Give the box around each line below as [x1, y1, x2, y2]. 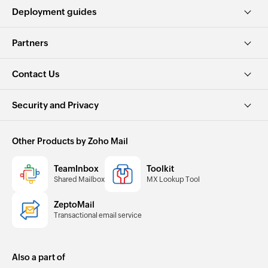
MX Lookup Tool [147, 175, 200, 184]
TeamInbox [54, 164, 99, 174]
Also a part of [12, 252, 65, 263]
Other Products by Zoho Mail [12, 136, 128, 147]
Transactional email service [54, 211, 142, 220]
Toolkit [147, 164, 174, 174]
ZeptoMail [54, 200, 95, 210]
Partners [12, 38, 48, 48]
